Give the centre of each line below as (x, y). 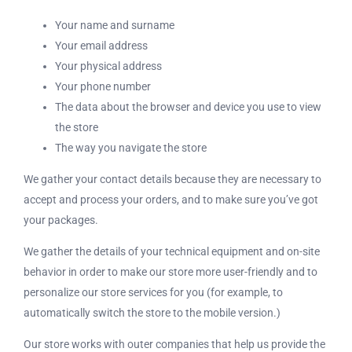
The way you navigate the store (131, 148)
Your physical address (108, 66)
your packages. (61, 220)
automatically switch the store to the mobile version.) (152, 313)
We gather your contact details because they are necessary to (172, 179)
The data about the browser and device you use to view (188, 107)
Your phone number (103, 86)
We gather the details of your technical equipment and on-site (172, 251)
